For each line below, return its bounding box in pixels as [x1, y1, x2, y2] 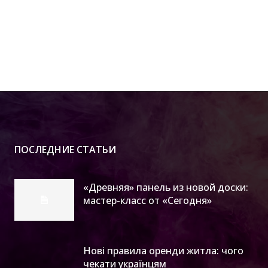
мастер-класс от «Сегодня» [83, 193, 212, 207]
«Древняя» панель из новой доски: [83, 180, 248, 194]
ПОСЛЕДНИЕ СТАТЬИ [14, 142, 116, 156]
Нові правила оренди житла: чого [83, 243, 243, 257]
